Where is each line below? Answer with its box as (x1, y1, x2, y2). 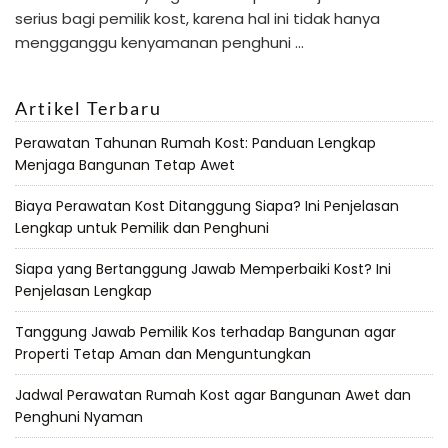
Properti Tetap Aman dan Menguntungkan (15, 343, 311, 364)
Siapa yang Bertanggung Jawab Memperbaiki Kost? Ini (15, 258, 391, 279)
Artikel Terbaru (15, 96, 162, 119)
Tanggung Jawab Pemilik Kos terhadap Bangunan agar (15, 321, 396, 342)
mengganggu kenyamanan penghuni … (15, 31, 304, 53)
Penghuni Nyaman (15, 406, 143, 427)
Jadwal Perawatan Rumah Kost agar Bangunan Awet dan (15, 384, 411, 405)
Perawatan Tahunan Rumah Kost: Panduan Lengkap (15, 132, 376, 153)
